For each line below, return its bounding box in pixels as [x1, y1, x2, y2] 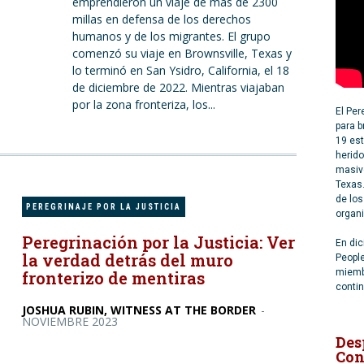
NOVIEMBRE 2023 [22, 314, 119, 329]
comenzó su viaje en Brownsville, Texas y [71, 45, 292, 61]
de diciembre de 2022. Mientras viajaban [71, 80, 284, 95]
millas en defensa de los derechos [71, 11, 251, 27]
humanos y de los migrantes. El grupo [71, 28, 271, 44]
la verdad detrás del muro [22, 249, 234, 271]
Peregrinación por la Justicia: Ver [22, 232, 296, 253]
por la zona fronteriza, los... [71, 97, 215, 112]
